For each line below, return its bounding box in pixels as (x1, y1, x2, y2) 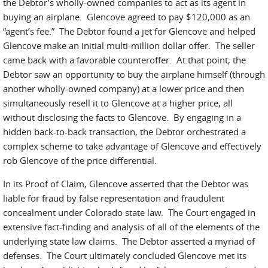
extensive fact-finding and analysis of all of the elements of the (3, 221, 260, 233)
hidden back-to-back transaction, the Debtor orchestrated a (3, 126, 246, 138)
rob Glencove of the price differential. (3, 154, 157, 166)
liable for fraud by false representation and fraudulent (3, 192, 224, 204)
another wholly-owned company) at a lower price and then (3, 83, 244, 95)
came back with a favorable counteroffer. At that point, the (3, 54, 246, 66)
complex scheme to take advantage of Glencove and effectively (3, 140, 261, 152)
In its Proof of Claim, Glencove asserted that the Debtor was (3, 178, 248, 190)
